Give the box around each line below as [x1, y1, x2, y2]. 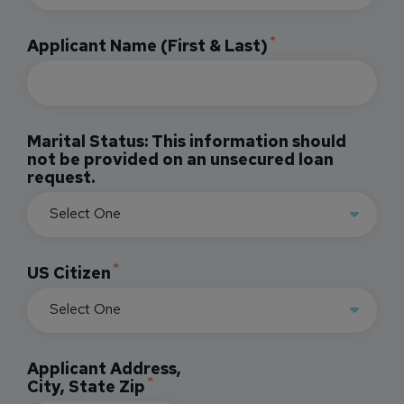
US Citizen [27, 262, 111, 283]
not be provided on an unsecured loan [27, 149, 334, 170]
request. [27, 167, 95, 188]
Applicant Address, [27, 358, 181, 379]
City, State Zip [27, 376, 145, 397]
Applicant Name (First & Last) [27, 35, 268, 56]
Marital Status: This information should [27, 131, 346, 151]
